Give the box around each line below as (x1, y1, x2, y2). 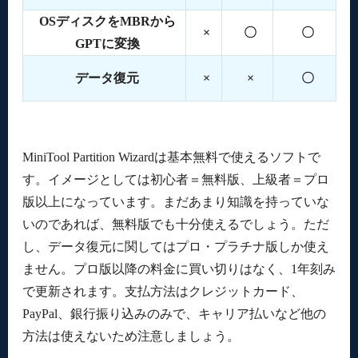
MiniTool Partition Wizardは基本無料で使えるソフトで (22, 149, 320, 164)
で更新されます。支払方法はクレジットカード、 (22, 284, 304, 298)
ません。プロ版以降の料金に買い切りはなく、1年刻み (22, 261, 336, 276)
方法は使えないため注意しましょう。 (22, 328, 240, 343)
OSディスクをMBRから (38, 14, 176, 28)
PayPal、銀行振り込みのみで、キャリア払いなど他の (22, 306, 326, 320)
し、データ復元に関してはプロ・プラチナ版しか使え (22, 239, 329, 253)
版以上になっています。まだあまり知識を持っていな (22, 194, 329, 209)
